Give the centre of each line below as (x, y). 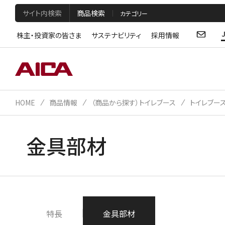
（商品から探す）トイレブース (134, 102)
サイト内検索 (42, 13)
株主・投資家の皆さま (49, 35)
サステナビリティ (116, 35)
